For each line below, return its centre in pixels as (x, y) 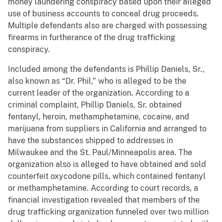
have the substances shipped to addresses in (90, 141)
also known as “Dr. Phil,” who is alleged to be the (97, 81)
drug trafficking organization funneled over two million (108, 212)
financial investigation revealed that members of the (104, 200)
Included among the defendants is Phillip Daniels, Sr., (106, 69)
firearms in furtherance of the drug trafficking (92, 38)
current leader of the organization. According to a (99, 93)
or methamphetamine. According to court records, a (103, 188)
